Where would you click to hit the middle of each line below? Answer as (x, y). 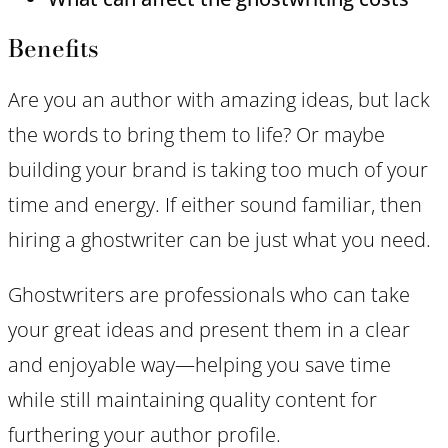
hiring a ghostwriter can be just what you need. (219, 239)
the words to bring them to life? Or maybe (196, 134)
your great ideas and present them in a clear (209, 329)
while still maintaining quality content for (192, 399)
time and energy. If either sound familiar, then (215, 204)
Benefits (53, 48)
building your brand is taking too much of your (218, 169)
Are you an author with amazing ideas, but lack (219, 99)
